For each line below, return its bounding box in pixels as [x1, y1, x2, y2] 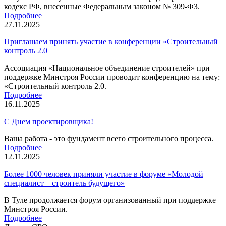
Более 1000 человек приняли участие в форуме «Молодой [4, 169, 203, 178]
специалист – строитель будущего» [4, 178, 125, 187]
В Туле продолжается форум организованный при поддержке [4, 195, 216, 204]
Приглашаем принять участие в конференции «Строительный [4, 37, 218, 46]
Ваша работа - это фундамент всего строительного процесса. [4, 134, 213, 143]
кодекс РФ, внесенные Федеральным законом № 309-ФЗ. [4, 2, 200, 11]
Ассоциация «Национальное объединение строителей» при [4, 63, 210, 72]
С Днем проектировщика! [4, 117, 93, 126]
